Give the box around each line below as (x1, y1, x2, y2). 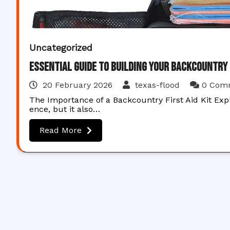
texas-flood (132, 80, 182, 90)
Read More (40, 125, 82, 135)
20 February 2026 (43, 80, 112, 90)
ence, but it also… (29, 104, 100, 114)
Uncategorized (29, 42, 92, 53)
